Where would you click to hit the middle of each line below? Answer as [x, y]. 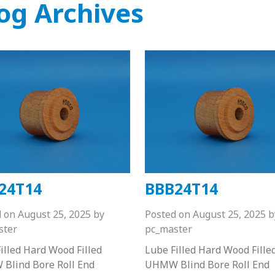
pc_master [168, 229]
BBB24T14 [181, 188]
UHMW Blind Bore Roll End [207, 264]
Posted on [167, 214]
